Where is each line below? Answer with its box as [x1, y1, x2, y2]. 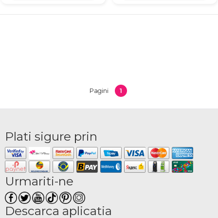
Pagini [90, 87, 109, 94]
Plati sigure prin [5, 128, 97, 144]
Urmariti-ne [5, 173, 73, 188]
